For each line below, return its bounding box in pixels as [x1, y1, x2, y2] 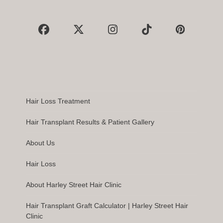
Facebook [43, 28, 91, 41]
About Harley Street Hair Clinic [26, 180, 122, 189]
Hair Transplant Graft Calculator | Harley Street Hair [26, 201, 189, 210]
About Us [26, 138, 55, 147]
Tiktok [146, 28, 175, 41]
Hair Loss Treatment [26, 97, 91, 105]
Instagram [112, 28, 161, 41]
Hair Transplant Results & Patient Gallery [26, 117, 155, 126]
